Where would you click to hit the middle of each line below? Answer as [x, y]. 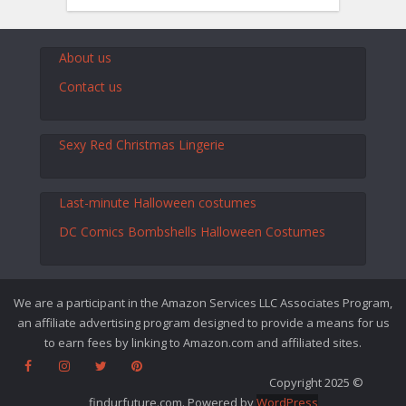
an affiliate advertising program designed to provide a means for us [203, 322]
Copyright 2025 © [203, 382]
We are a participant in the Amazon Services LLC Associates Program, [203, 302]
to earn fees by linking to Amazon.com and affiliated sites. [203, 342]
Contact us [91, 86]
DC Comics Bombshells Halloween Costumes [192, 231]
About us [85, 57]
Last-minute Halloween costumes [158, 202]
